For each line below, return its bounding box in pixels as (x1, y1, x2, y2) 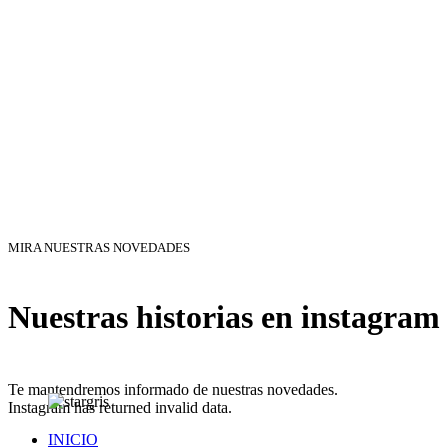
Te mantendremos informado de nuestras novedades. (8, 380, 338, 398)
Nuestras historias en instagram (8, 299, 440, 336)
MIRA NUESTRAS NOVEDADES (8, 239, 190, 255)
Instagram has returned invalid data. (8, 398, 232, 416)
